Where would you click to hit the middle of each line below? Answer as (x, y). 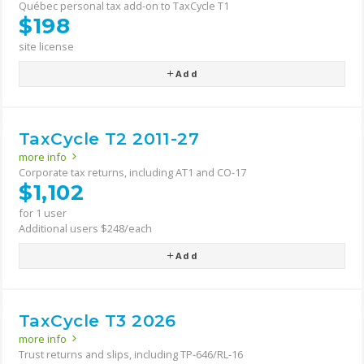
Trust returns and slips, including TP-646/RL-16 (131, 355)
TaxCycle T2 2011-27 (109, 139)
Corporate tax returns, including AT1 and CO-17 (132, 173)
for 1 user (43, 213)
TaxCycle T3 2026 (97, 321)
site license (46, 47)
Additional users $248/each (85, 229)
